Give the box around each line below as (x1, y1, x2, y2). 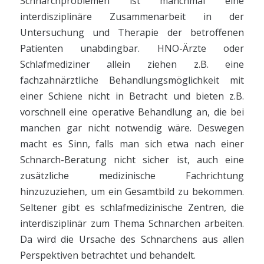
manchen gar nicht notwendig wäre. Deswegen (19, 121, 245, 135)
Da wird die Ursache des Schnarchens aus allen (19, 233, 245, 246)
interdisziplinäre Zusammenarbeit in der (19, 10, 245, 24)
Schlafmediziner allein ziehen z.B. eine (19, 58, 245, 71)
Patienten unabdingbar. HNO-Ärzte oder (19, 42, 245, 55)
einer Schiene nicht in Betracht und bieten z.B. (19, 90, 245, 103)
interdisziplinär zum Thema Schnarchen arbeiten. (19, 217, 245, 230)
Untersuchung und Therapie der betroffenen (19, 26, 245, 39)
